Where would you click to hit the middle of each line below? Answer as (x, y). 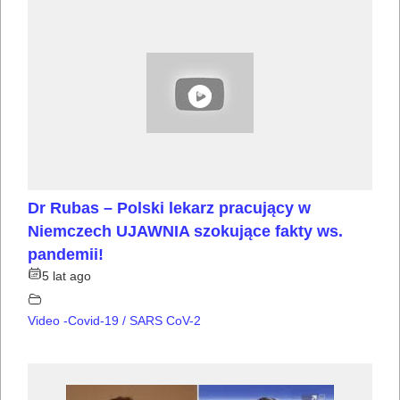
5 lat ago (67, 276)
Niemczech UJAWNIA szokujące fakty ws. (185, 232)
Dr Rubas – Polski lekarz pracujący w (169, 208)
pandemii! (66, 255)
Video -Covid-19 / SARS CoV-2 (114, 321)
